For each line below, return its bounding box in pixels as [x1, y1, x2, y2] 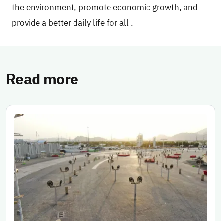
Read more [6, 68, 78, 91]
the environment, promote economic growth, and [12, 1, 198, 14]
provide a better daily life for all [12, 17, 129, 30]
